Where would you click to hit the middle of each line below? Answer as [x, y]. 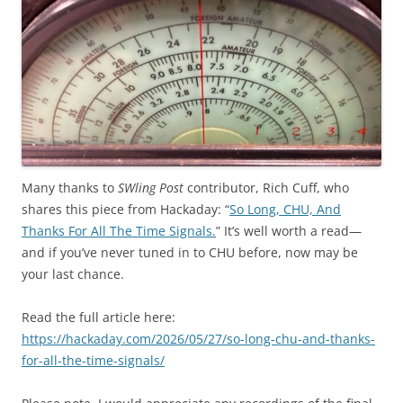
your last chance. [73, 274]
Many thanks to [70, 188]
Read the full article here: [99, 318]
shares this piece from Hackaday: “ [125, 210]
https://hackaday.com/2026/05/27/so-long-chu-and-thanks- [198, 339]
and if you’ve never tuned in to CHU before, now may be [190, 253]
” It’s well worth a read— [289, 231]
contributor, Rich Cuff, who [266, 188]
